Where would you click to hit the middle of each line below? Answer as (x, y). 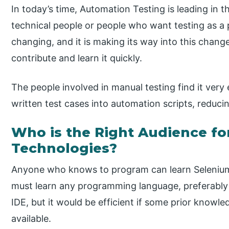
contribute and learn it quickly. (77, 58)
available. (31, 218)
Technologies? (64, 148)
